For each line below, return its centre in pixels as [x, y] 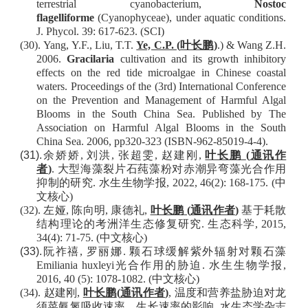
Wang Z [255, 45]
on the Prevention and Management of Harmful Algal [162, 100]
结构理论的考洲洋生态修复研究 [119, 224]
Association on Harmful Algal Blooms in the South [162, 128]
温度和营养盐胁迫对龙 [230, 293]
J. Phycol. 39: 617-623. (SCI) [101, 32]
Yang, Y [61, 45]
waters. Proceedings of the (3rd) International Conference [162, 87]
